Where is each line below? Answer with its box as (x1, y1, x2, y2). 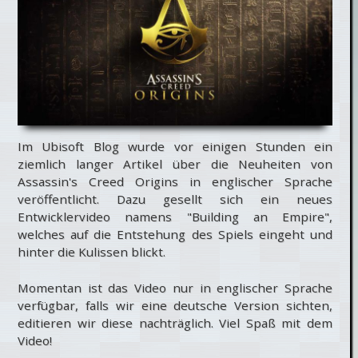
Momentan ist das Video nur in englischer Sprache (18, 279, 332, 296)
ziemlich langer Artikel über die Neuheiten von (18, 156, 332, 172)
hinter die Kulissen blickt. (18, 244, 165, 260)
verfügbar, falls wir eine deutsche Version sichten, (18, 296, 332, 313)
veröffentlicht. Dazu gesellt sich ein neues (18, 191, 332, 207)
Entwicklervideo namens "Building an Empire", (18, 209, 332, 225)
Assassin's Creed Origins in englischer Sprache (18, 173, 332, 189)
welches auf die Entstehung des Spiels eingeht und (18, 226, 332, 242)
